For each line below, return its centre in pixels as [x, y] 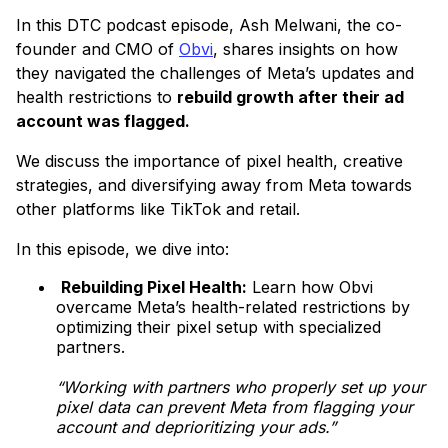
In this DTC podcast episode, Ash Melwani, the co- [209, 25]
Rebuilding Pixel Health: [154, 287]
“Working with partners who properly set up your [240, 387]
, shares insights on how [305, 49]
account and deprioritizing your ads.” [196, 427]
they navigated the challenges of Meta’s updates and [215, 73]
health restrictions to [96, 97]
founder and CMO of [97, 49]
